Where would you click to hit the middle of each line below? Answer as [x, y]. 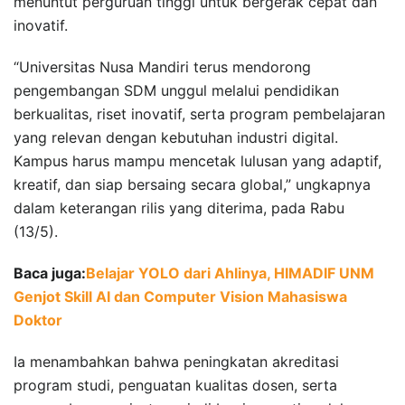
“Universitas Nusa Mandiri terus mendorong [162, 66]
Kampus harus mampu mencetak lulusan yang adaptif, [198, 160]
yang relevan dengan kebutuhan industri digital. [176, 137]
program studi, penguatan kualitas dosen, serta [175, 385]
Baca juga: [50, 273]
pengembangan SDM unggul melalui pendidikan [176, 90]
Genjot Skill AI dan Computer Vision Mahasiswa [180, 296]
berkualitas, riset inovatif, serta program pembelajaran [199, 113]
